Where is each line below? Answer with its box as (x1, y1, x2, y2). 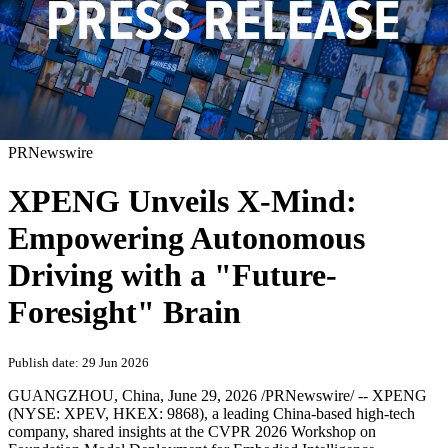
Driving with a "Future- (8, 257, 337, 294)
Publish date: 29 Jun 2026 (8, 354, 149, 370)
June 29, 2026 (168, 386, 257, 404)
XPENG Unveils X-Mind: (8, 183, 357, 220)
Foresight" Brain (8, 294, 241, 331)
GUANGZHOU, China (8, 386, 160, 404)
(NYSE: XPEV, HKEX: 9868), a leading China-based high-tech (8, 404, 415, 422)
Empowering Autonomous (8, 220, 365, 257)
